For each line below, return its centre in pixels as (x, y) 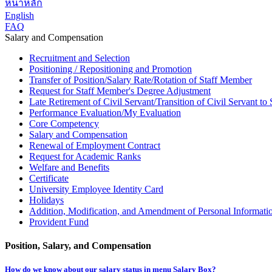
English (19, 15)
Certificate (49, 178)
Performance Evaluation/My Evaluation (105, 113)
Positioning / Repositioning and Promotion (110, 69)
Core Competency (64, 124)
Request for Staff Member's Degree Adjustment (120, 91)
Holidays (46, 200)
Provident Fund (59, 222)
